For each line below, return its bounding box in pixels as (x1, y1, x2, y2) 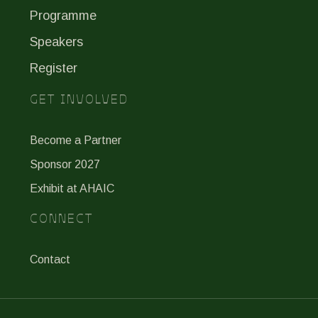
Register (30, 60, 77, 75)
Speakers (30, 34, 83, 49)
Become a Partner (30, 133, 121, 146)
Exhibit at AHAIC (30, 182, 114, 194)
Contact (30, 253, 70, 265)
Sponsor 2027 (30, 158, 100, 170)
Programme (30, 8, 97, 23)
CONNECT (30, 208, 94, 226)
